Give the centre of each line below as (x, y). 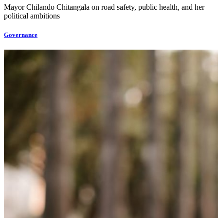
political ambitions (32, 16)
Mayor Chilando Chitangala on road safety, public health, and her (104, 7)
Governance (21, 35)
